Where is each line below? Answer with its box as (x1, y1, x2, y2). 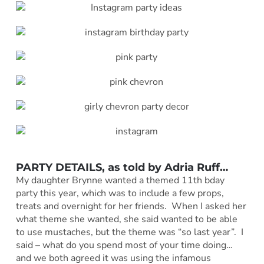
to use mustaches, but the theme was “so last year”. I (15, 226, 243, 239)
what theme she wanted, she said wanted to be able (15, 213, 237, 226)
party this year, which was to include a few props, (15, 187, 224, 200)
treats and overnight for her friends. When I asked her (15, 200, 246, 213)
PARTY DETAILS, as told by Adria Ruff (15, 161, 220, 174)
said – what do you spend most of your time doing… (15, 239, 233, 252)
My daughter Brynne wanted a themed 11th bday (15, 174, 225, 187)
